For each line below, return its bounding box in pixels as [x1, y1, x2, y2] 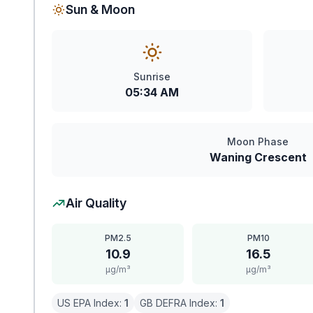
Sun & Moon [66, 2, 135, 17]
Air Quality [66, 196, 126, 210]
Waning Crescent [209, 150, 307, 164]
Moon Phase [227, 136, 289, 147]
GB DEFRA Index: [140, 297, 220, 309]
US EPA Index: [57, 297, 124, 309]
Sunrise [133, 71, 170, 82]
